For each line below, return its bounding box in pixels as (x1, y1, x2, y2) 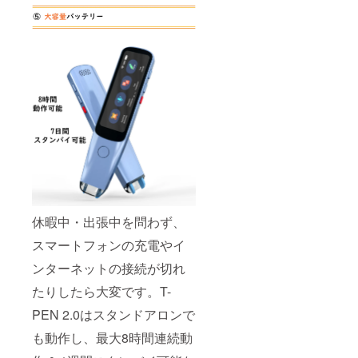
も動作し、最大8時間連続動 (32, 328, 193, 348)
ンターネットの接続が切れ (32, 259, 185, 278)
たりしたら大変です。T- (32, 282, 171, 301)
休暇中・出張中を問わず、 (32, 213, 185, 232)
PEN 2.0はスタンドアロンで (32, 305, 195, 324)
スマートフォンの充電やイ (32, 236, 185, 255)
